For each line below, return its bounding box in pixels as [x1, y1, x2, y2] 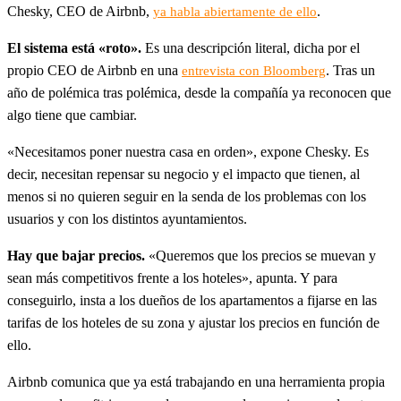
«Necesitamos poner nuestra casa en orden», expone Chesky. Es [7, 143, 369, 159]
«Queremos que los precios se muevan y [149, 247, 376, 263]
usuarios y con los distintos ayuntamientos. [7, 210, 247, 226]
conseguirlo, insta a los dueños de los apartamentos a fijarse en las [7, 292, 377, 308]
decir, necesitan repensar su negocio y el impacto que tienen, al [7, 166, 360, 182]
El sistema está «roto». [7, 39, 145, 55]
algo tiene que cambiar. [7, 107, 137, 123]
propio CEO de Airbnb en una [7, 62, 182, 78]
